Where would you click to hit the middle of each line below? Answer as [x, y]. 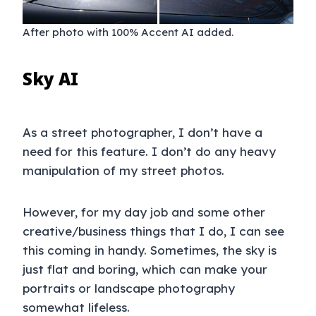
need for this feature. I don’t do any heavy [149, 152]
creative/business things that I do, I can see [153, 231]
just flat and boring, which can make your [145, 269]
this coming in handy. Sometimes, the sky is [150, 250]
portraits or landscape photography [129, 288]
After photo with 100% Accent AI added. [128, 32]
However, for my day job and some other [144, 212]
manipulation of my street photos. [123, 171]
